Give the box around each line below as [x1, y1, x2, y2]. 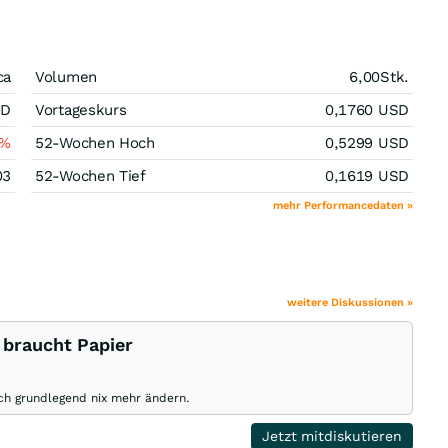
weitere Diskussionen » [287, 296, 413, 309]
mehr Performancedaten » [273, 199, 413, 212]
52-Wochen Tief [35, 167, 146, 185]
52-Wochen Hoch [35, 134, 155, 152]
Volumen [35, 68, 97, 86]
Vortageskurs [35, 101, 127, 119]
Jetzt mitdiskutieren [262, 428, 403, 444]
